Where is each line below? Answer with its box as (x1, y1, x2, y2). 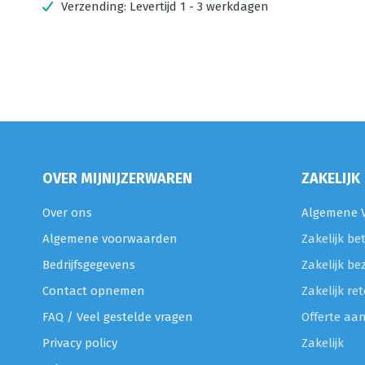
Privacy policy (42, 336, 117, 350)
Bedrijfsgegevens (42, 257, 135, 272)
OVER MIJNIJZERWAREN (42, 169, 192, 187)
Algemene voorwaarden (42, 231, 178, 246)
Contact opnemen (42, 284, 145, 298)
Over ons (42, 205, 92, 220)
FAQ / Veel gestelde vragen (42, 310, 193, 324)
